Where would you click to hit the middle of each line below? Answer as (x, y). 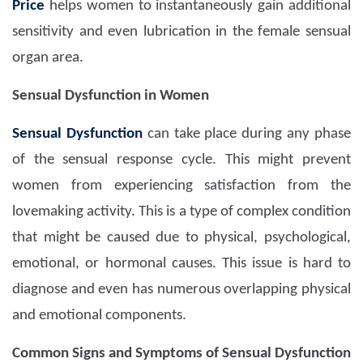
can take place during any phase (247, 135)
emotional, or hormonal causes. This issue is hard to (181, 264)
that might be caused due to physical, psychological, (181, 238)
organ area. (48, 58)
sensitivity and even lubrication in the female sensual (181, 32)
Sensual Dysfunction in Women (111, 96)
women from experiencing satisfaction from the (181, 186)
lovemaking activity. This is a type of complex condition (181, 212)
